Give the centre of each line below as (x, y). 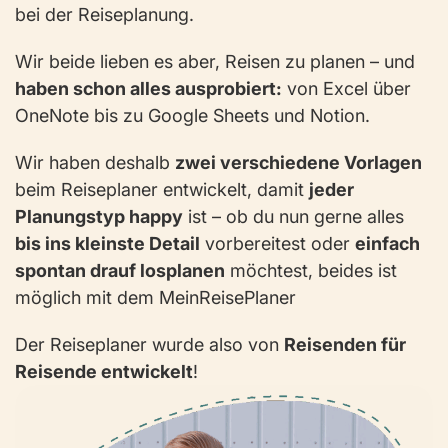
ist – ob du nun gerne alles (293, 217)
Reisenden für (345, 345)
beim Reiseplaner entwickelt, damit (162, 190)
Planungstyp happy (99, 217)
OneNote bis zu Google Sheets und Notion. (192, 116)
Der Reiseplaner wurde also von (149, 345)
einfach (387, 244)
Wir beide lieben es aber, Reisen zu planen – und (215, 62)
